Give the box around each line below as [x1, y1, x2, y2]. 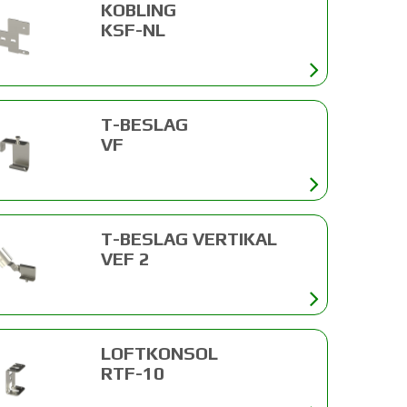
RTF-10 [101, 362, 165, 383]
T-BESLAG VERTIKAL [101, 227, 278, 249]
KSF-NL [101, 18, 166, 40]
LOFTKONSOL [101, 342, 219, 363]
